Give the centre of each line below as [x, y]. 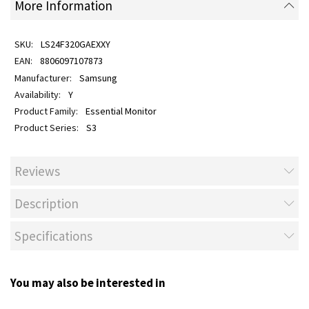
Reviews [37, 171]
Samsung [98, 78]
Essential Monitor [121, 111]
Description [47, 203]
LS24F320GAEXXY [75, 44]
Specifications [53, 236]
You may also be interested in [88, 282]
